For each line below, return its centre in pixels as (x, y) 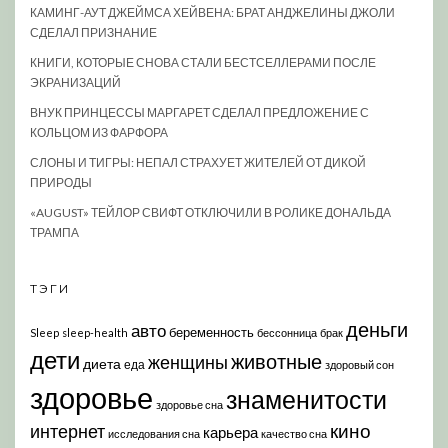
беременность (211, 332)
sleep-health (95, 332)
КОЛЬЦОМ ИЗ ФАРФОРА (99, 132)
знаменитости (306, 399)
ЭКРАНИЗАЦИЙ (75, 82)
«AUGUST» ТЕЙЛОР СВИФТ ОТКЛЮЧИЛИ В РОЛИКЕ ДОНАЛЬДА (210, 212)
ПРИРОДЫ (61, 182)
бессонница (287, 332)
